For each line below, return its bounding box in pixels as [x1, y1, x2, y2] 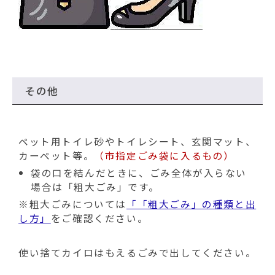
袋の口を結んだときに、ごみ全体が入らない [31, 166, 247, 180]
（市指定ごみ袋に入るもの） [94, 149, 235, 163]
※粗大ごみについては [18, 197, 126, 211]
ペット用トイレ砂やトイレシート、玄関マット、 [18, 134, 257, 149]
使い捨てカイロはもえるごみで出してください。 [18, 246, 257, 260]
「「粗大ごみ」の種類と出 [126, 197, 257, 211]
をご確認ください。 [50, 211, 149, 225]
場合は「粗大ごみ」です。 [31, 180, 160, 194]
